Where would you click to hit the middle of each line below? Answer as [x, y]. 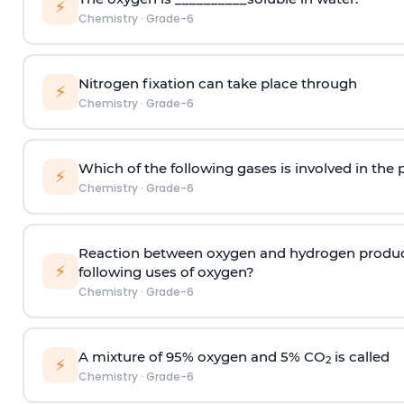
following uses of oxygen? [166, 271]
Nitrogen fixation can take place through [217, 83]
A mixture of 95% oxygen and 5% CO [202, 356]
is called [360, 356]
